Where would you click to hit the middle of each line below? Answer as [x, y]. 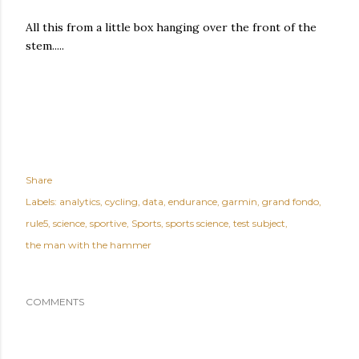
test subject [259, 223]
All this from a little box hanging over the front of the [171, 27]
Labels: [41, 201]
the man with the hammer [89, 244]
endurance [193, 201]
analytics [80, 201]
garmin [240, 201]
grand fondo [290, 201]
